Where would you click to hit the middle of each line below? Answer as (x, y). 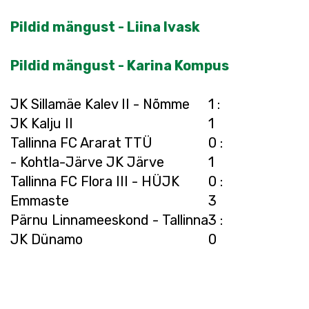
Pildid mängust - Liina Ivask (105, 27)
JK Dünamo (47, 239)
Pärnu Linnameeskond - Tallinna (109, 220)
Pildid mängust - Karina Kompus (120, 66)
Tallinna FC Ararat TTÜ (81, 143)
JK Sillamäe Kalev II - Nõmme (100, 104)
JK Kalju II (42, 123)
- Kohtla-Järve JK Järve (87, 162)
